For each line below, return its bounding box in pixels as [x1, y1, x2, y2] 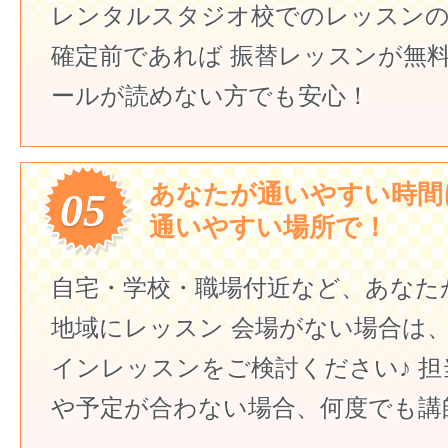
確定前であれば [51, 42, 223, 69]
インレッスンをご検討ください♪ [51, 354, 411, 381]
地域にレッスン [51, 314, 224, 341]
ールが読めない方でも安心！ [51, 82, 370, 109]
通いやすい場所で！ [149, 211, 388, 242]
